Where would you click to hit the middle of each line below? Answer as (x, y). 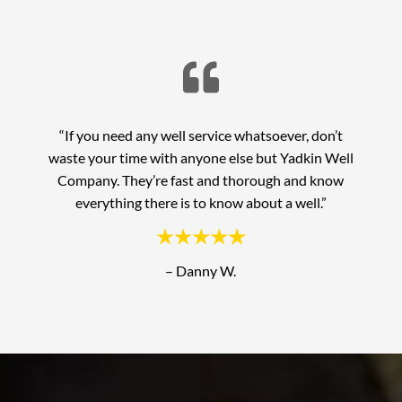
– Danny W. (201, 270)
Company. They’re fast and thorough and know (201, 179)
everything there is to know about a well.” (201, 202)
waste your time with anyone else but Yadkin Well (201, 157)
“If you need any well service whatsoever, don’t (201, 135)
